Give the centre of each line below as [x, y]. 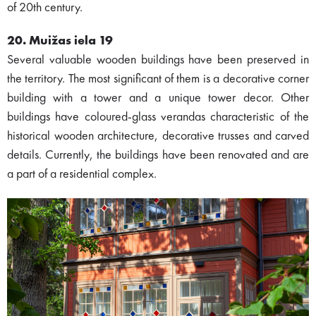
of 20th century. [45, 8]
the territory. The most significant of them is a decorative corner [158, 79]
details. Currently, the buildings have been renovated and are [158, 156]
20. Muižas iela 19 [60, 41]
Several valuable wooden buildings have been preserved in [158, 60]
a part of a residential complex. [82, 175]
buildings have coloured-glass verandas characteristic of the [158, 117]
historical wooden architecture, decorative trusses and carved [158, 136]
